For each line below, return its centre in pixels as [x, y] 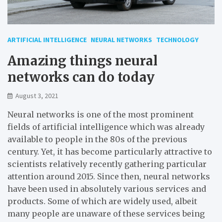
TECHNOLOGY [177, 39]
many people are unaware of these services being [106, 213]
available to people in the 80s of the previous [97, 139]
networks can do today [81, 77]
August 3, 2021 [37, 95]
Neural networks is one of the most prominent [101, 114]
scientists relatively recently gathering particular [107, 164]
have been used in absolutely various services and [107, 189]
